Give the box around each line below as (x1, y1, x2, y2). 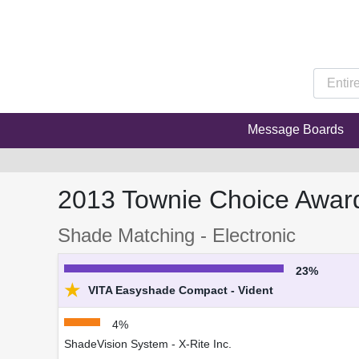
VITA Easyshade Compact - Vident (85, 284, 273, 297)
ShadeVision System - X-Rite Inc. (64, 337, 232, 351)
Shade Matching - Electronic (58, 224, 296, 247)
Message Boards (247, 123, 344, 137)
